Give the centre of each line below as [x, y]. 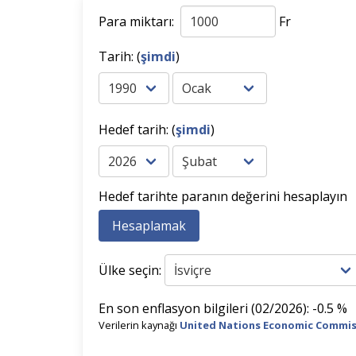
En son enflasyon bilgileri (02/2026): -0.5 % [223, 308]
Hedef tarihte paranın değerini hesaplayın [223, 196]
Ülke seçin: [130, 270]
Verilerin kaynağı [139, 325]
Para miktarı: [138, 21]
